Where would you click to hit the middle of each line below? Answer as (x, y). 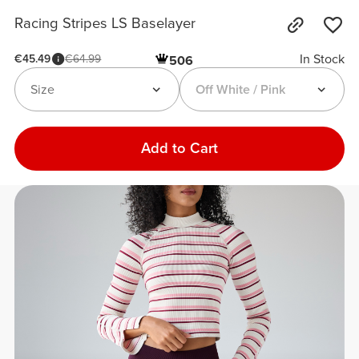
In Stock (322, 60)
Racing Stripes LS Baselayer (105, 24)
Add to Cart (179, 148)
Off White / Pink (240, 89)
